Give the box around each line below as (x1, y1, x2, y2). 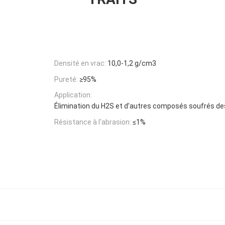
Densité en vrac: (54, 59, 106, 67)
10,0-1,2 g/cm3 (107, 59, 156, 67)
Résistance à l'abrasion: (54, 118, 131, 126)
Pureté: (54, 75, 78, 83)
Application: (54, 91, 92, 99)
